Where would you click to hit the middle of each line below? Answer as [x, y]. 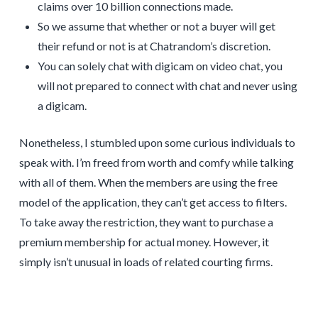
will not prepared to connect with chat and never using [168, 85]
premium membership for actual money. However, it [144, 241]
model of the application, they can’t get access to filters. [153, 202]
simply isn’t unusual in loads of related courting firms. [146, 261]
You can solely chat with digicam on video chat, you [160, 65]
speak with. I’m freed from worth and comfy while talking [156, 162]
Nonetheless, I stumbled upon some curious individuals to [157, 142]
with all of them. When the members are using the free [148, 182]
